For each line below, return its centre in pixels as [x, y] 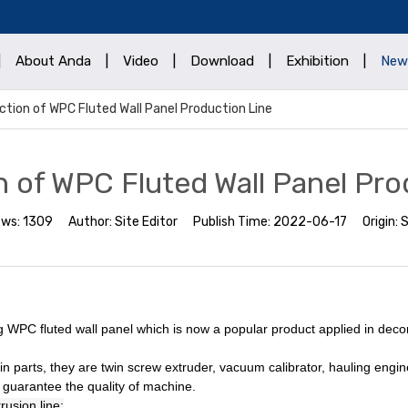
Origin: [382, 222]
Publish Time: [233, 222]
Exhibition [317, 61]
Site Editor [146, 222]
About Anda [53, 61]
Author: [92, 222]
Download [222, 61]
